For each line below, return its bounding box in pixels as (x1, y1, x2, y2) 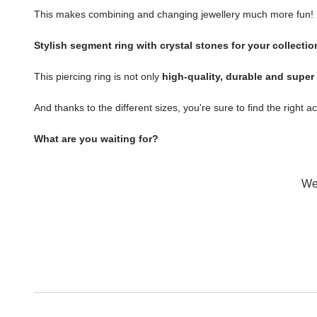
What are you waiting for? (34, 133, 158, 144)
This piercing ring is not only (34, 71, 162, 82)
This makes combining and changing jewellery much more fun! (34, 8, 313, 20)
